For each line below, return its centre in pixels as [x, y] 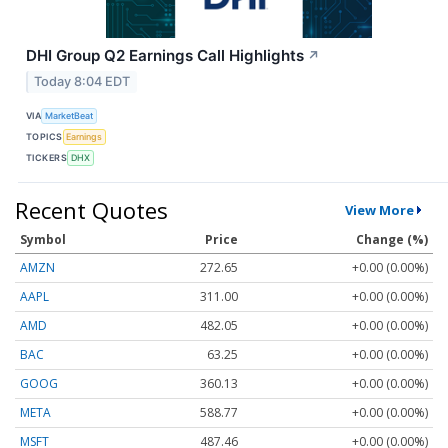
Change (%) [392, 239]
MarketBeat [69, 116]
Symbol [43, 239]
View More [379, 209]
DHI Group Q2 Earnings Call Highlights [165, 55]
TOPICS [44, 137]
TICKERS [47, 158]
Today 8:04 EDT [82, 81]
